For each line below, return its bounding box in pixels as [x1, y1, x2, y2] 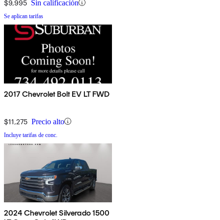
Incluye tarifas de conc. [4, 131, 57, 138]
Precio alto [31, 117, 64, 126]
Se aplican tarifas [4, 12, 43, 20]
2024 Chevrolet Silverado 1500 [4, 208, 110, 218]
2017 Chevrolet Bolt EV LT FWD [4, 89, 110, 99]
